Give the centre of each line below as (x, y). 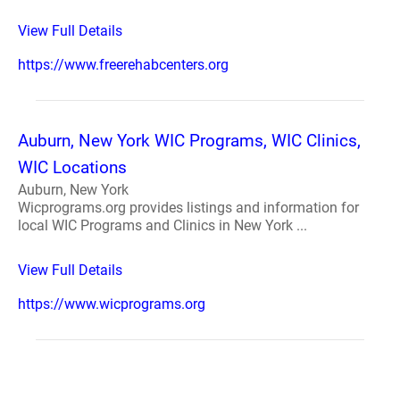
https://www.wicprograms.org (112, 304)
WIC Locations (72, 167)
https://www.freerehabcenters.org (123, 64)
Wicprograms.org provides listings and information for (188, 207)
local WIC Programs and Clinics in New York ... (162, 225)
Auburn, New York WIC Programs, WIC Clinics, (189, 140)
